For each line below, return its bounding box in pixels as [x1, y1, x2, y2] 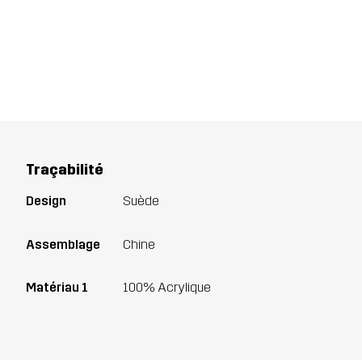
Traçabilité [26, 161, 103, 179]
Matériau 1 [26, 280, 88, 296]
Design [26, 192, 66, 208]
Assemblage [26, 236, 100, 252]
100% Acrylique [123, 280, 211, 296]
